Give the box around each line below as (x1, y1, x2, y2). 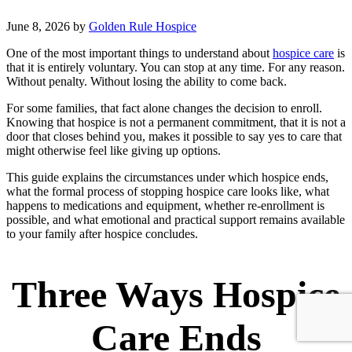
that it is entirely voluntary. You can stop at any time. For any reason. (6, 60, 345, 75)
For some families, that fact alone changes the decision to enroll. (6, 101, 322, 115)
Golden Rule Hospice (89, 20, 196, 34)
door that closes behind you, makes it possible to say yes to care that (6, 130, 342, 144)
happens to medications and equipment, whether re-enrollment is (6, 199, 324, 213)
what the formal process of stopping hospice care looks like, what (6, 185, 329, 199)
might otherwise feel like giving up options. (6, 144, 221, 158)
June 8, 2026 (6, 20, 70, 34)
